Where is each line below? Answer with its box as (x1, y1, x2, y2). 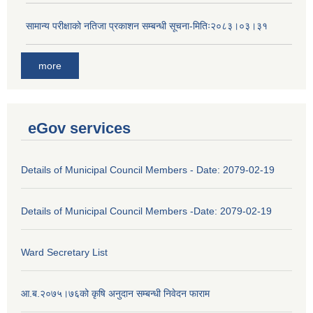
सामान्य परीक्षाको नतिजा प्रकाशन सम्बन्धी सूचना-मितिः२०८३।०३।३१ (26, 20, 268, 32)
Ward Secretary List (21, 246, 108, 258)
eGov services (28, 119, 131, 137)
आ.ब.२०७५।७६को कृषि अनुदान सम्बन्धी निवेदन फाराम (21, 287, 210, 299)
